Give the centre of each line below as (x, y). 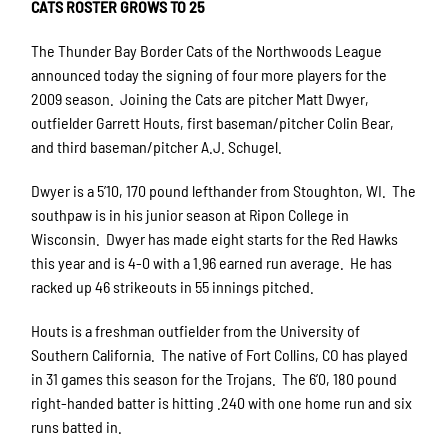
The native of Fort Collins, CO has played (285, 354)
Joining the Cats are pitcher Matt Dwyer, (245, 98)
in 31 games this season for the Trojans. (154, 378)
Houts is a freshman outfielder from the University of (196, 330)
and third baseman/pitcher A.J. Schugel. (157, 146)
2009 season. (73, 98)
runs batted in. (77, 426)
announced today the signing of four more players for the (209, 74)
